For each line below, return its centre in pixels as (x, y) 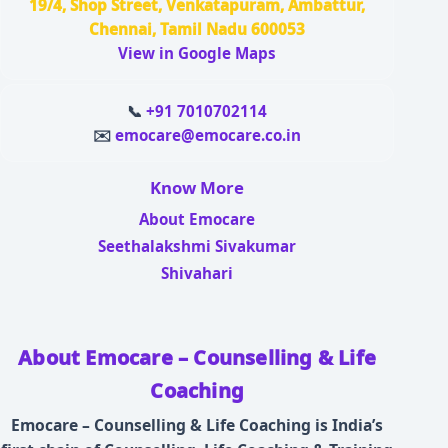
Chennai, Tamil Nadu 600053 (197, 29)
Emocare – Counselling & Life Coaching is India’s (197, 424)
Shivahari (197, 272)
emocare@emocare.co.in (208, 135)
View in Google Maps (197, 53)
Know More (197, 187)
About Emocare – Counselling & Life (197, 358)
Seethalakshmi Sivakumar (197, 245)
